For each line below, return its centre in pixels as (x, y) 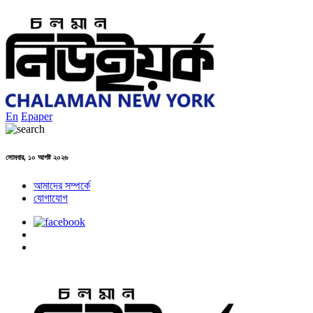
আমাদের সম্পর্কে (62, 185)
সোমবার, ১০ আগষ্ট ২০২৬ (37, 157)
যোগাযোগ (51, 198)
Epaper (37, 116)
